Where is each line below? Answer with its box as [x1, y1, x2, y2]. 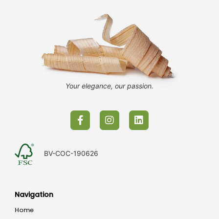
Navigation [15, 190, 53, 200]
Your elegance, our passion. [66, 82, 153, 90]
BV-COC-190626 [44, 149, 98, 158]
